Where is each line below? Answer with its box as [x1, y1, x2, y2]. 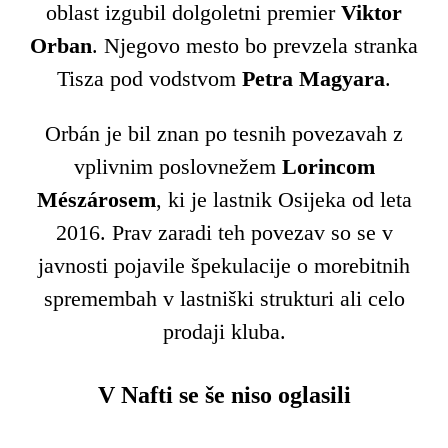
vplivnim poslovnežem [73, 154, 282, 180]
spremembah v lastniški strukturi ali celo [43, 286, 405, 312]
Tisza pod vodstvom [57, 66, 242, 92]
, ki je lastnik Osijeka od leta [155, 187, 412, 213]
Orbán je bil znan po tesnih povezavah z [45, 121, 403, 147]
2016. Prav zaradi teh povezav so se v [55, 220, 393, 246]
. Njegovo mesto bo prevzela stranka [92, 33, 418, 59]
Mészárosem [36, 187, 156, 213]
